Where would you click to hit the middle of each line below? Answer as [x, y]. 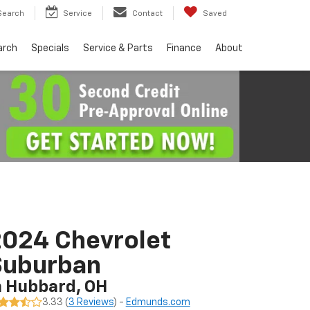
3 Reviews [91, 302]
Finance [184, 48]
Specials [50, 48]
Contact [147, 13]
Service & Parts [118, 48]
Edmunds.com [158, 302]
